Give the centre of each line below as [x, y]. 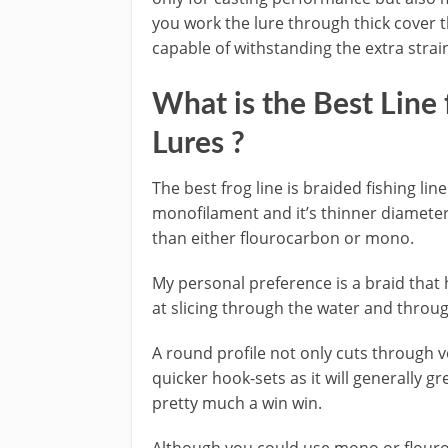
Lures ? [198, 144]
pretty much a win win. [237, 403]
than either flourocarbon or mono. [287, 238]
